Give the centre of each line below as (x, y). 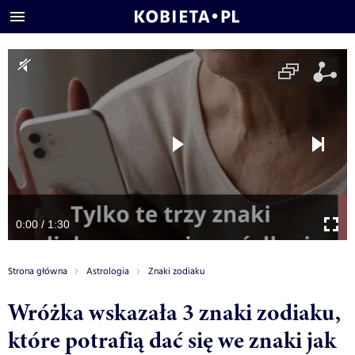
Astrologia (108, 271)
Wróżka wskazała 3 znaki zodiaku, (174, 312)
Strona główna (38, 271)
